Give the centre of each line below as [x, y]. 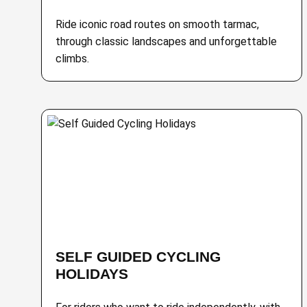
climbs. [72, 59]
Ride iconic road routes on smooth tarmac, [157, 24]
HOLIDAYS [92, 274]
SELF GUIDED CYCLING [138, 257]
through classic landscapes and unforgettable [166, 41]
